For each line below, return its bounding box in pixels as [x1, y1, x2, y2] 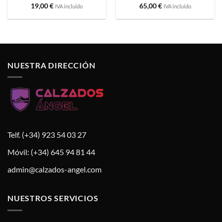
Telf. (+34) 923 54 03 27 [7, 130, 86, 140]
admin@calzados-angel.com [7, 164, 102, 174]
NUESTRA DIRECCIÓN [7, 60, 96, 70]
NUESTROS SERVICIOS [7, 193, 99, 203]
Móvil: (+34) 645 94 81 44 [7, 147, 95, 157]
